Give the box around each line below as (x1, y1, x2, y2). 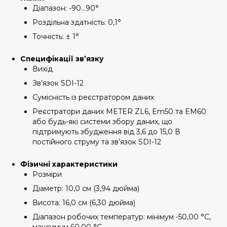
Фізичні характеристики (20, 160, 118, 169)
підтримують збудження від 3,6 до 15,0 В (32, 127, 180, 136)
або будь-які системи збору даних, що (32, 117, 172, 126)
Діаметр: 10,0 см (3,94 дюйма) (32, 184, 139, 193)
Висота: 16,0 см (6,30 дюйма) (32, 198, 135, 207)
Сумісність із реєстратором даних (32, 93, 154, 102)
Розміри (32, 170, 62, 179)
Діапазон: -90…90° (32, 4, 99, 13)
